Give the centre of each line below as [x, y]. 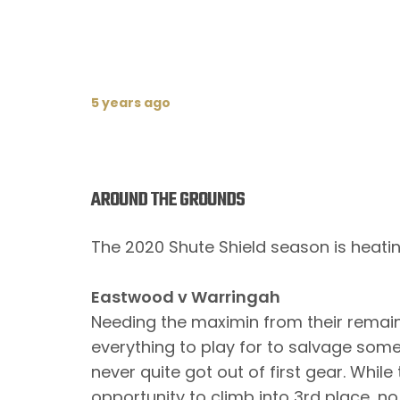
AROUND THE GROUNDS [168, 200]
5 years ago [131, 103]
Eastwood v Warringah [186, 297]
